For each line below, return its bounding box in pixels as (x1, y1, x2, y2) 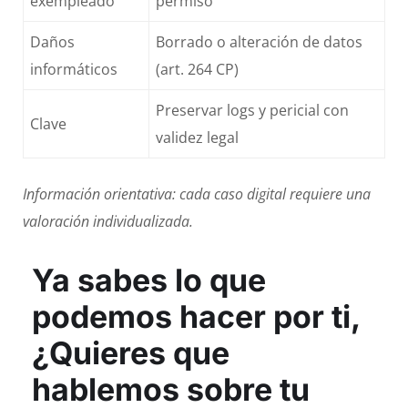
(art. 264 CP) (156, 59, 239, 79)
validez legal (156, 127, 239, 148)
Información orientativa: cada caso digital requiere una (23, 184, 371, 204)
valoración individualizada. (23, 211, 193, 231)
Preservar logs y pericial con (156, 100, 349, 120)
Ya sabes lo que (32, 261, 266, 299)
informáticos (30, 59, 117, 79)
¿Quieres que (32, 334, 229, 372)
